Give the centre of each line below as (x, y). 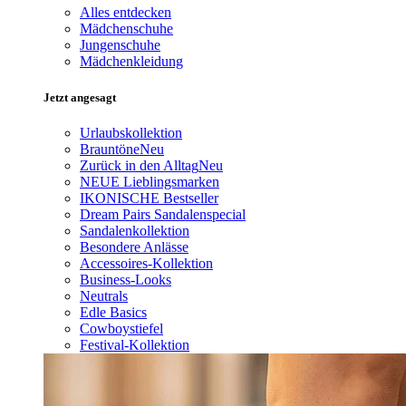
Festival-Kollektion (135, 344)
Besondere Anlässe (134, 246)
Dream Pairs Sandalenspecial (163, 214)
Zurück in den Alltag (139, 165)
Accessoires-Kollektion (146, 263)
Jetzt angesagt (80, 97)
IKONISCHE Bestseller (149, 198)
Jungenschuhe (120, 45)
